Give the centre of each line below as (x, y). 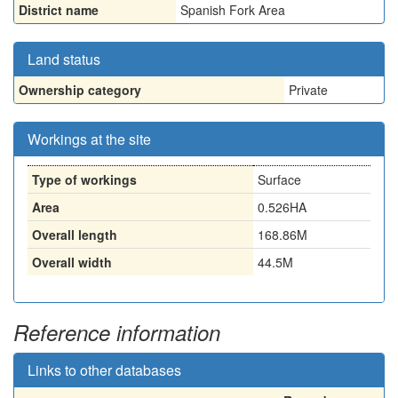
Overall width (72, 262)
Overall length (75, 235)
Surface (279, 179)
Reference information (117, 332)
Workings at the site (89, 139)
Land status (64, 59)
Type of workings (84, 179)
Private (308, 90)
